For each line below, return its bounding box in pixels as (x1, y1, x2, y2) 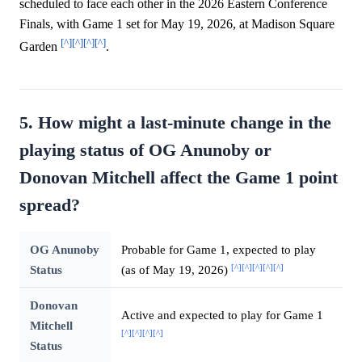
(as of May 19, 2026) (120, 263, 231, 277)
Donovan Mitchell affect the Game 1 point (19, 168, 338, 188)
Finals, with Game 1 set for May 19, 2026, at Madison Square (19, 17, 335, 32)
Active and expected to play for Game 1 (120, 308, 323, 322)
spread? (19, 196, 80, 216)
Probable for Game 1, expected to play (120, 242, 316, 257)
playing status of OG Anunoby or (19, 141, 271, 161)
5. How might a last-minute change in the (19, 113, 331, 133)
